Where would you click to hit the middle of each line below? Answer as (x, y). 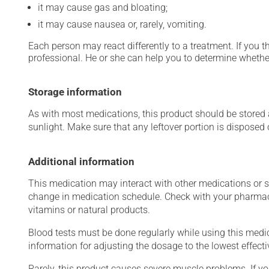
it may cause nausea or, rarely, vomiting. (122, 24)
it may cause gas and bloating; (103, 8)
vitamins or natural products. (89, 210)
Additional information (81, 162)
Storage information (75, 92)
